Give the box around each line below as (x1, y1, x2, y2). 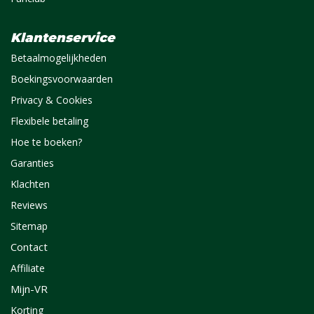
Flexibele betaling (11, 114, 88, 128)
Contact (11, 240, 48, 254)
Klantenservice (11, 30, 115, 46)
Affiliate (11, 261, 45, 275)
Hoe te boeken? (11, 135, 82, 149)
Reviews (11, 198, 48, 212)
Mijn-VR (11, 282, 48, 296)
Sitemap (11, 219, 48, 233)
